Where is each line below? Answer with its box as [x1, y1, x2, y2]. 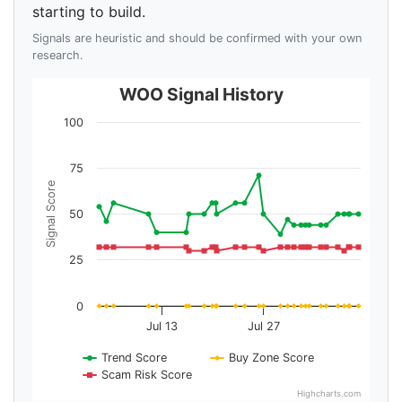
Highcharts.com [297, 389, 361, 400]
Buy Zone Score [229, 351, 314, 365]
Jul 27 [247, 319, 280, 334]
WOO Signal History [118, 83, 284, 106]
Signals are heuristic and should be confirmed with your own [32, 31, 362, 46]
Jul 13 [146, 319, 179, 334]
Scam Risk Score [101, 368, 192, 382]
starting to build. [32, 3, 145, 22]
